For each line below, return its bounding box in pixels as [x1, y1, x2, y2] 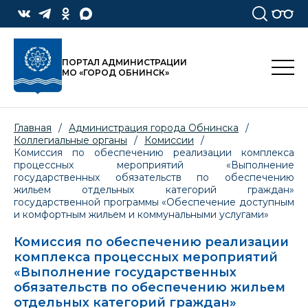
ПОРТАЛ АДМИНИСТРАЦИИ [62, 57, 187, 68]
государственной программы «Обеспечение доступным [14, 196, 294, 209]
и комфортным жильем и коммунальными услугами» [14, 208, 269, 221]
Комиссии [144, 134, 194, 147]
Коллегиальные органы [14, 134, 127, 147]
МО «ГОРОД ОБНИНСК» [62, 67, 169, 78]
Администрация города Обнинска [69, 122, 239, 135]
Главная [14, 122, 52, 135]
